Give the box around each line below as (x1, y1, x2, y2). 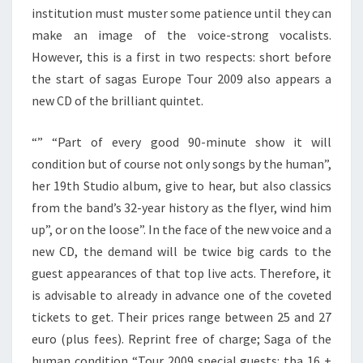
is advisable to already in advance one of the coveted (32, 287, 331, 303)
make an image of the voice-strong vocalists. (32, 27, 331, 43)
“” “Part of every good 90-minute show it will (32, 134, 331, 150)
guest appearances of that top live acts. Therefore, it (32, 265, 331, 281)
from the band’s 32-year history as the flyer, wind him (32, 199, 331, 216)
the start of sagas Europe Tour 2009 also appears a (32, 70, 331, 87)
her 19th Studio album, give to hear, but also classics (32, 177, 331, 194)
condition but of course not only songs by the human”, (32, 156, 331, 172)
